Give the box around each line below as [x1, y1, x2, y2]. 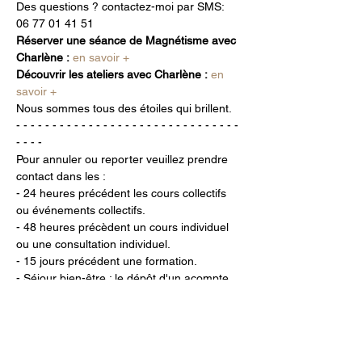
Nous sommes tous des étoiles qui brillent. [16, 102, 232, 116]
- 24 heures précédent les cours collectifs [16, 187, 229, 200]
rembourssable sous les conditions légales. [16, 305, 236, 319]
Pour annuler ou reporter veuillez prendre [16, 153, 231, 166]
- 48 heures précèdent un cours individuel [16, 221, 232, 234]
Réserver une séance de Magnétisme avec [16, 34, 239, 48]
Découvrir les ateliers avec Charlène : [16, 68, 208, 82]
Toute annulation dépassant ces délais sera [16, 322, 241, 336]
